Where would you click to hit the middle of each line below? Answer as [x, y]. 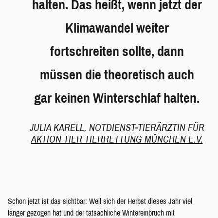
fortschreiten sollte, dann [117, 51]
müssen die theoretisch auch [117, 74]
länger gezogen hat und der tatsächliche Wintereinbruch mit [91, 213]
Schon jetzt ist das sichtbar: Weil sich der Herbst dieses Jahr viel [100, 201]
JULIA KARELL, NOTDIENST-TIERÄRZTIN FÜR [117, 127]
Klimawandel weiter [117, 28]
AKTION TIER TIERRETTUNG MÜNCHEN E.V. [117, 139]
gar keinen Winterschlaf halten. [117, 98]
